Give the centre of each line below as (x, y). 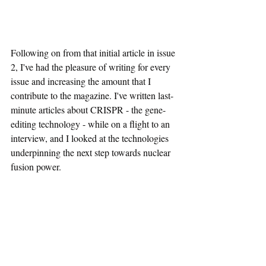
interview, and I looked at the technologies (91, 138)
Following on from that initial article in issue (94, 53)
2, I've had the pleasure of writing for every (92, 67)
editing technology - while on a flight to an (91, 124)
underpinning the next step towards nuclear (92, 153)
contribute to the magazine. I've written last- (92, 96)
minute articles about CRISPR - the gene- (88, 110)
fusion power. (36, 167)
